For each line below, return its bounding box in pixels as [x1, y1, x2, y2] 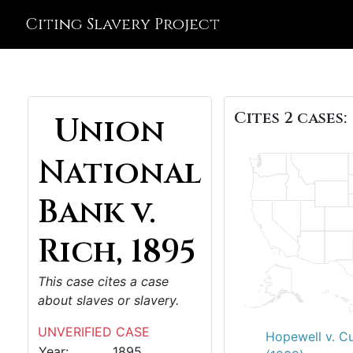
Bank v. [38, 191, 156, 234]
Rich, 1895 [38, 231, 196, 273]
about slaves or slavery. [38, 292, 179, 308]
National [38, 152, 202, 195]
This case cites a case [38, 273, 169, 289]
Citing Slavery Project [25, 13, 220, 35]
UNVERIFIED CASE [38, 324, 150, 340]
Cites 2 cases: [234, 107, 347, 128]
